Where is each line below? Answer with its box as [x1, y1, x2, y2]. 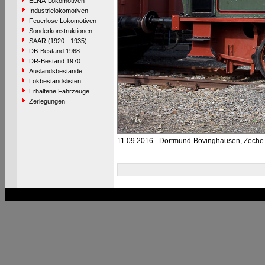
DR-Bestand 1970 [28, 57, 80, 64]
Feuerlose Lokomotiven [28, 17, 96, 24]
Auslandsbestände [28, 67, 82, 75]
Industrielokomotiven [28, 7, 88, 14]
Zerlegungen [28, 98, 65, 105]
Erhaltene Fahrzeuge [28, 88, 89, 95]
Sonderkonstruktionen [28, 27, 92, 34]
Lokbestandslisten [28, 77, 81, 85]
